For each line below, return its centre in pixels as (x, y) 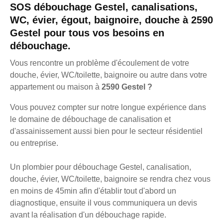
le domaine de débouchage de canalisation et (90, 119)
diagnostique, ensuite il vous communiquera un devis (104, 203)
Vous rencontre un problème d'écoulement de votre (100, 63)
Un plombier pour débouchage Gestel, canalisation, (101, 167)
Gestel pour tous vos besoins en (87, 33)
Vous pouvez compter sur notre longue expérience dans (108, 107)
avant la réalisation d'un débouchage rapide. (88, 215)
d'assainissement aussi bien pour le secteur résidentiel (106, 131)
